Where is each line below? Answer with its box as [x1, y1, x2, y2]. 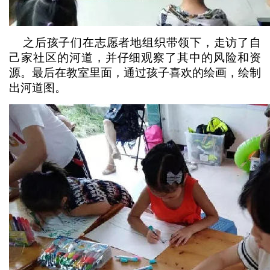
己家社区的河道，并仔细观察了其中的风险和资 [9, 51, 261, 64]
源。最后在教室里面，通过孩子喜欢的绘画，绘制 [9, 66, 261, 79]
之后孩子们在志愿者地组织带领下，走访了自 [9, 36, 261, 49]
